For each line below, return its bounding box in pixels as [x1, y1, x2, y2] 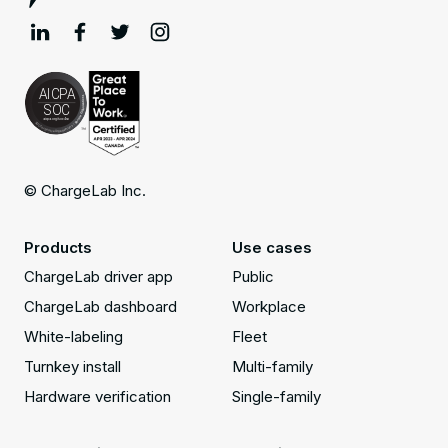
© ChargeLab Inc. [24, 181, 146, 201]
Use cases [232, 238, 312, 258]
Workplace [232, 297, 306, 317]
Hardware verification [24, 387, 171, 407]
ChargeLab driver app [24, 267, 173, 287]
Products [24, 238, 92, 258]
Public [232, 267, 274, 287]
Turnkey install [24, 357, 121, 377]
